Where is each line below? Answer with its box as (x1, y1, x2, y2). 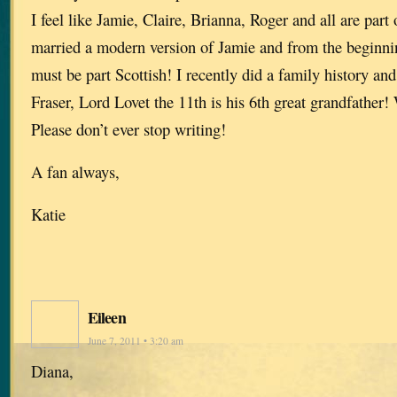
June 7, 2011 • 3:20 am (88, 333, 183, 347)
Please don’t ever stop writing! (31, 118, 226, 141)
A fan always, (31, 160, 120, 183)
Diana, (31, 359, 74, 382)
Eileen (88, 305, 126, 329)
